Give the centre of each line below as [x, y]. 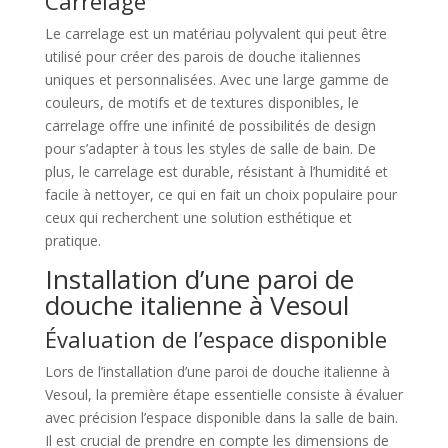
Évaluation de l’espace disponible [215, 339]
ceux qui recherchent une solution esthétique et [198, 218]
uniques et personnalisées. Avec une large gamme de [216, 80]
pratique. [72, 241]
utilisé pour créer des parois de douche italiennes [202, 57]
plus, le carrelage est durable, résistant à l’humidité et [216, 172]
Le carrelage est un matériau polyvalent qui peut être [215, 34]
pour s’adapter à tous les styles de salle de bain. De [210, 149]
